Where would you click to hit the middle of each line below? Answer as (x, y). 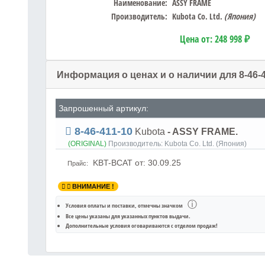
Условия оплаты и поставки (100, 205)
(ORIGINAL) (87, 144)
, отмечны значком (159, 205)
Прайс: (78, 164)
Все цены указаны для (93, 216)
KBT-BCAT (112, 163)
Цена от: (197, 39)
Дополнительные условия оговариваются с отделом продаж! (142, 225)
